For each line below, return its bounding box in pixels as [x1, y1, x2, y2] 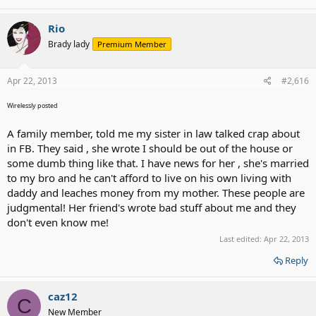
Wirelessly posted [7, 100, 58, 110]
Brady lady [48, 38, 90, 50]
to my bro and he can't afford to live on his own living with [7, 170, 291, 185]
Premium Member [97, 39, 166, 49]
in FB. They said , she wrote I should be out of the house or [7, 140, 293, 155]
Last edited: [219, 233, 264, 244]
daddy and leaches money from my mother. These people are [7, 185, 305, 200]
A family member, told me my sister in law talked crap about [7, 126, 300, 140]
